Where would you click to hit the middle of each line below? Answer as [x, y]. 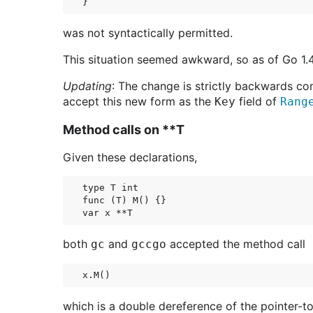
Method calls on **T [124, 130]
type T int [110, 188]
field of [258, 101]
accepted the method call [236, 244]
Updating [87, 86]
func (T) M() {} [124, 200]
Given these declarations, [130, 157]
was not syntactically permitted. [148, 33]
